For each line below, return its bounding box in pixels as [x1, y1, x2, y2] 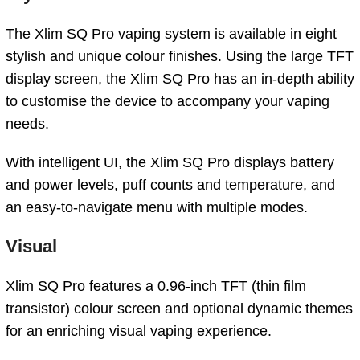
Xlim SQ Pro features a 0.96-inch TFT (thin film [6, 277, 306, 294]
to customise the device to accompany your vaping [6, 92, 329, 109]
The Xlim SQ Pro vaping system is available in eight [6, 25, 337, 42]
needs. [6, 115, 49, 132]
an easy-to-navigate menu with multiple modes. [6, 198, 308, 215]
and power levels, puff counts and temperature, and [6, 176, 335, 193]
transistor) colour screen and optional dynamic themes [6, 300, 353, 317]
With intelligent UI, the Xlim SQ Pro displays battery [6, 153, 334, 170]
